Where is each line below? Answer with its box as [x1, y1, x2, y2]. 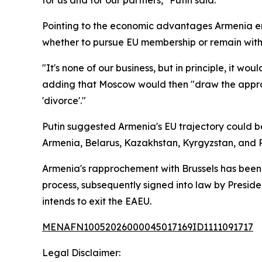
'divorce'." [42, 95, 86, 106]
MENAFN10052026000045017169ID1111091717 [42, 221, 253, 233]
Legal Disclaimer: [42, 247, 120, 258]
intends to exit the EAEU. [42, 195, 151, 207]
